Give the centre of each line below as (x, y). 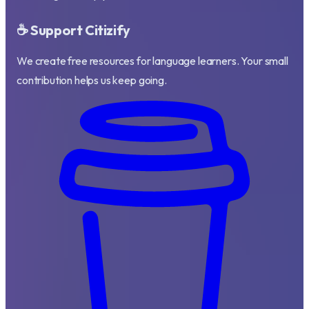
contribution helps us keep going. (92, 80)
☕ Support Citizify (73, 30)
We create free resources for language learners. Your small (152, 60)
